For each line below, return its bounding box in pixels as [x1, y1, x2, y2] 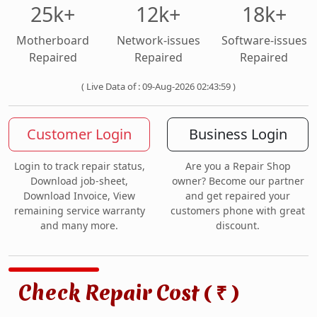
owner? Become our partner [171, 174, 304, 188]
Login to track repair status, [13, 159, 145, 173]
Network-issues [116, 33, 200, 49]
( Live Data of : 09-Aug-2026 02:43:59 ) [81, 80, 236, 93]
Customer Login [27, 125, 132, 144]
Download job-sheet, [30, 174, 128, 188]
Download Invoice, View [23, 189, 135, 203]
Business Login [188, 125, 287, 144]
